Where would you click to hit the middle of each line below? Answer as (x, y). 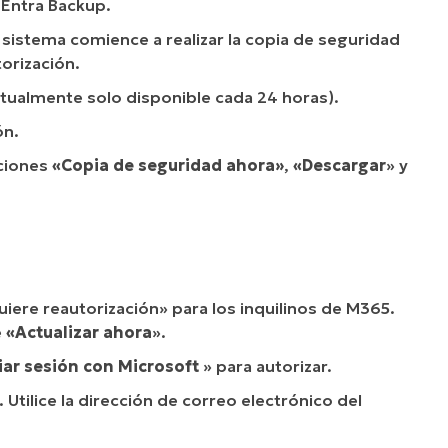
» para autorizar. (265, 365)
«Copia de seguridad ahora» (168, 164)
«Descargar (339, 164)
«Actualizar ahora (79, 331)
